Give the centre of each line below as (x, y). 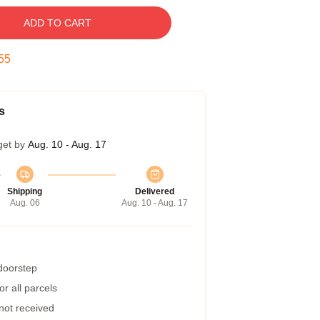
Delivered (155, 191)
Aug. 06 (25, 203)
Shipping (25, 191)
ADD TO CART (57, 23)
